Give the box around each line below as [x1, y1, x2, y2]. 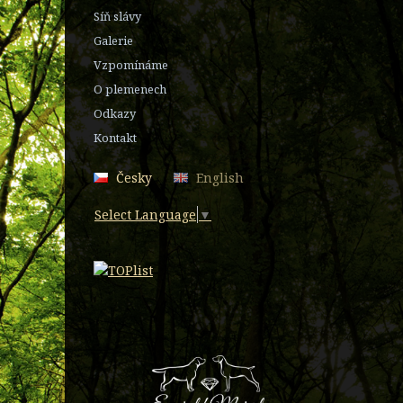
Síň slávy [94, 7, 141, 24]
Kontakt [94, 129, 137, 146]
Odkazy [94, 104, 136, 121]
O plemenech [94, 80, 166, 97]
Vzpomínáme [94, 56, 168, 73]
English [196, 168, 244, 186]
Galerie [94, 31, 133, 49]
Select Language [94, 206, 196, 224]
